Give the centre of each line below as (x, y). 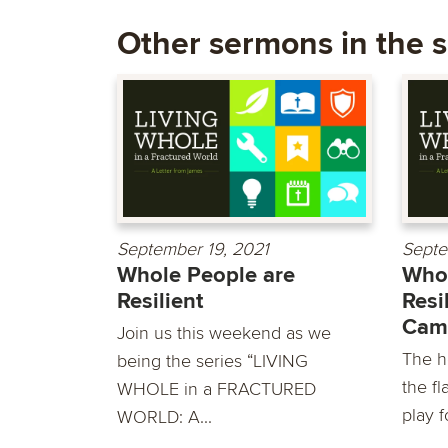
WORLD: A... (164, 416)
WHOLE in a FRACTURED (216, 388)
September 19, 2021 (193, 248)
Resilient (160, 301)
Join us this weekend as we (224, 332)
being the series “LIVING (212, 360)
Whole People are (206, 275)
